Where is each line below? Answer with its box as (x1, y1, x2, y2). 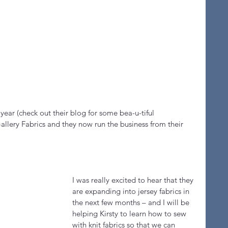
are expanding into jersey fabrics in (72, 186, 191, 196)
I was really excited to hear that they (72, 175, 195, 185)
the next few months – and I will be (72, 197, 191, 207)
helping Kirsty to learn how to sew (72, 209, 188, 218)
